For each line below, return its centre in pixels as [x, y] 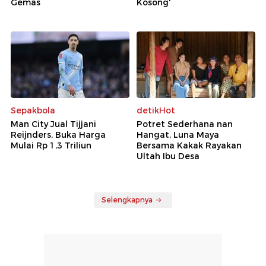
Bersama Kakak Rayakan [189, 146]
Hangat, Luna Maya [178, 135]
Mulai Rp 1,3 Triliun [51, 146]
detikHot [156, 111]
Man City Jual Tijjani [53, 124]
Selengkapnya [127, 200]
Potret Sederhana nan [185, 124]
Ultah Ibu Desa [168, 156]
